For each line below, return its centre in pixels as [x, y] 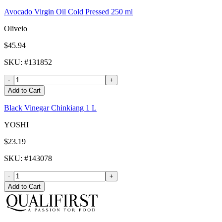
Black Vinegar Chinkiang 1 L [50, 108]
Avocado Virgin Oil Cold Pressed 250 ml [68, 12]
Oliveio [16, 29]
